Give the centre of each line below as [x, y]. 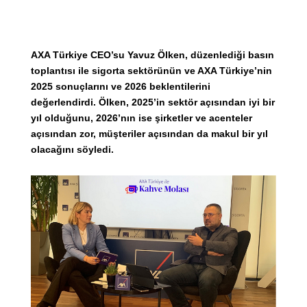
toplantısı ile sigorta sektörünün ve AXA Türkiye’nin [151, 70]
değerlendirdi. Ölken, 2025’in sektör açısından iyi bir [153, 102]
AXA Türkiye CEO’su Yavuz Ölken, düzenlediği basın [152, 54]
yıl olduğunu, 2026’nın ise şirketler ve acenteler [142, 118]
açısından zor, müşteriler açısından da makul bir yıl [149, 133]
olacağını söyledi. [72, 149]
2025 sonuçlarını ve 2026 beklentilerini [121, 86]
